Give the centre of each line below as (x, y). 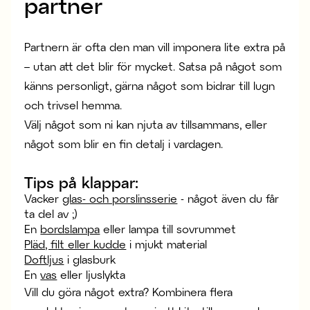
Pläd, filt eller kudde (75, 244)
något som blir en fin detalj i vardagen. (124, 144)
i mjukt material (167, 244)
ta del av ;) (51, 214)
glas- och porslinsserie (120, 199)
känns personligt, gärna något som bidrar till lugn (150, 86)
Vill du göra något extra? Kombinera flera (129, 292)
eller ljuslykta (91, 275)
